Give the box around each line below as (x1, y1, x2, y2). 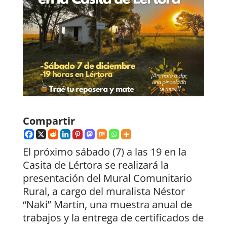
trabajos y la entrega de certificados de (22, 211, 204, 225)
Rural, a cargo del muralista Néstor (22, 184, 185, 199)
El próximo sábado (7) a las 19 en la (22, 145, 186, 159)
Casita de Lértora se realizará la (22, 158, 169, 172)
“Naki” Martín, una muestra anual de (22, 198, 192, 212)
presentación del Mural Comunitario (22, 171, 192, 185)
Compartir (22, 114, 75, 128)
